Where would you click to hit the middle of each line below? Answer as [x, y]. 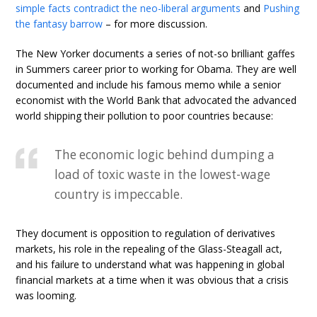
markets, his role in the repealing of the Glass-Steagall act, [149, 249]
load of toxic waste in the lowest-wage [163, 174]
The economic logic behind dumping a [165, 155]
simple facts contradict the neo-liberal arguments [128, 8]
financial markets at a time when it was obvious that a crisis [152, 280]
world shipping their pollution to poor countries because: [145, 116]
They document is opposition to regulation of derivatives [146, 233]
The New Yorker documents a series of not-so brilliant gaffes [156, 53]
